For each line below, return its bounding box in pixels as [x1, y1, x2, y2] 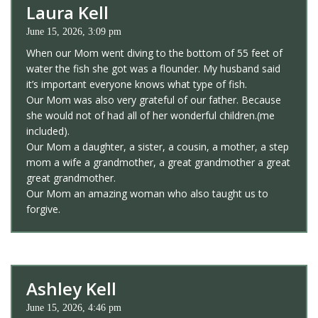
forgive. [26, 202, 60, 216]
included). [26, 124, 70, 138]
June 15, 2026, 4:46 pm [26, 302, 121, 314]
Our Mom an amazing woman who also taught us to [26, 187, 268, 201]
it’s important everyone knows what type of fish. [26, 77, 247, 92]
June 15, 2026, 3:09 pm [26, 26, 121, 38]
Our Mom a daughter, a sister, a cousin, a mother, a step [26, 140, 289, 154]
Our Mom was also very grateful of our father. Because [26, 93, 281, 107]
